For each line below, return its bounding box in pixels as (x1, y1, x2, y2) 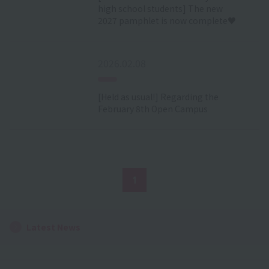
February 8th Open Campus (97, 102, 208, 115)
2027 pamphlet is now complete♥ (97, 14, 236, 26)
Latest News (26, 220, 80, 233)
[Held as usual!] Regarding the (97, 90, 219, 103)
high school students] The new (97, 2, 223, 14)
